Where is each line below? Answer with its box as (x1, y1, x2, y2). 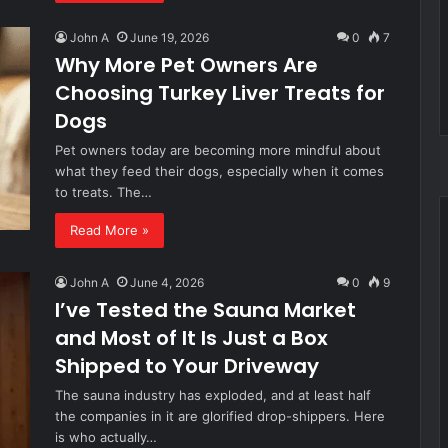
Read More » (70, 222, 149, 238)
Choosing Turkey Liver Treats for (55, 79, 385, 107)
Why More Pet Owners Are (55, 51, 318, 79)
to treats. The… (55, 184, 152, 200)
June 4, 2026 (130, 275, 204, 290)
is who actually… (55, 429, 157, 445)
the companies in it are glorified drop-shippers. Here (55, 408, 385, 424)
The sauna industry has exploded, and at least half (55, 387, 371, 403)
